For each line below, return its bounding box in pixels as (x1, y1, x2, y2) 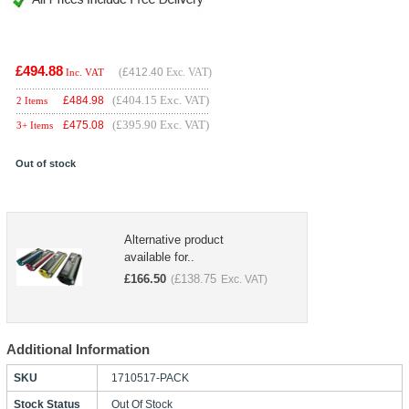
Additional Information (5, 341, 150, 357)
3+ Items (16, 119, 53, 131)
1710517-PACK (110, 371, 189, 384)
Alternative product (123, 232, 224, 246)
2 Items (16, 94, 47, 106)
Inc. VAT (65, 66, 104, 78)
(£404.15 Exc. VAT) (111, 92, 209, 107)
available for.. (123, 249, 194, 264)
